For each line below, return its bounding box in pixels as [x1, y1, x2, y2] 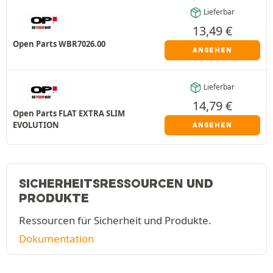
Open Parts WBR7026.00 [13, 38, 105, 49]
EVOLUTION [13, 119, 59, 130]
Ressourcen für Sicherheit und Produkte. [19, 213, 211, 227]
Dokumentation [19, 231, 94, 246]
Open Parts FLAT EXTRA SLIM [13, 107, 125, 119]
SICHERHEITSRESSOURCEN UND [19, 175, 213, 191]
